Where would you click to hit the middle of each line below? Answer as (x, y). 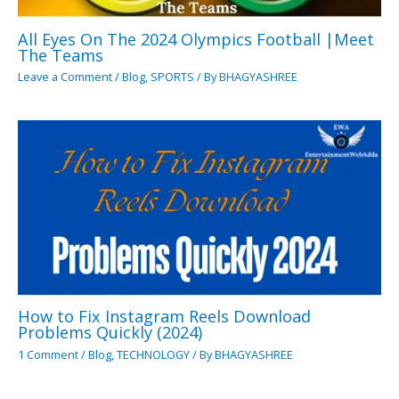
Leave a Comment (65, 77)
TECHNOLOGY (153, 354)
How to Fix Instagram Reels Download (164, 317)
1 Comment (48, 354)
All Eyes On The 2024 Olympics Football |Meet (196, 39)
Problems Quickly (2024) (110, 333)
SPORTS (172, 77)
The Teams (61, 55)
